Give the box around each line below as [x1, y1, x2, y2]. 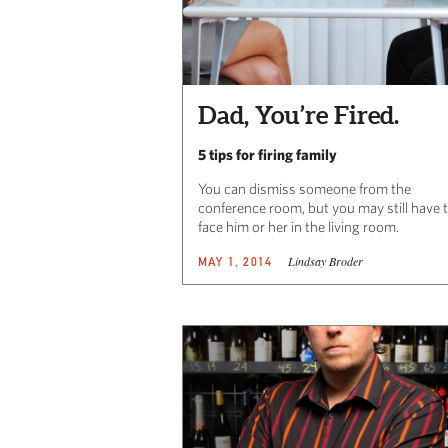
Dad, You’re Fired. [198, 101, 399, 130]
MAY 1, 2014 [198, 254, 273, 270]
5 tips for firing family [198, 146, 337, 164]
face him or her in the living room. [198, 218, 399, 236]
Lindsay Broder [288, 253, 364, 270]
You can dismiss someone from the [198, 180, 411, 198]
